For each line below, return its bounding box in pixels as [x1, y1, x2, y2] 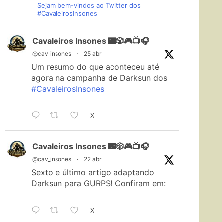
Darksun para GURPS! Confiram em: [31, 178, 166, 189]
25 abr [84, 50, 101, 57]
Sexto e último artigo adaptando [31, 167, 154, 178]
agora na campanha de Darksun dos [31, 73, 167, 83]
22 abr [84, 155, 101, 163]
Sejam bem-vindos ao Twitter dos [37, 1, 141, 10]
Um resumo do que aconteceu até [31, 62, 159, 72]
